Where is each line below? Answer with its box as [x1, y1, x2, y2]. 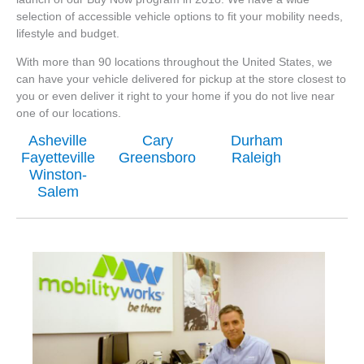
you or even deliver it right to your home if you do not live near [16, 89, 335, 102]
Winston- [28, 167, 87, 184]
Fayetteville [20, 149, 95, 167]
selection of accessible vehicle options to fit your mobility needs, [16, 11, 343, 24]
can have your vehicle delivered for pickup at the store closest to [16, 72, 346, 85]
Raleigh [232, 149, 282, 167]
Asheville [28, 132, 88, 149]
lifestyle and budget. [16, 28, 119, 41]
